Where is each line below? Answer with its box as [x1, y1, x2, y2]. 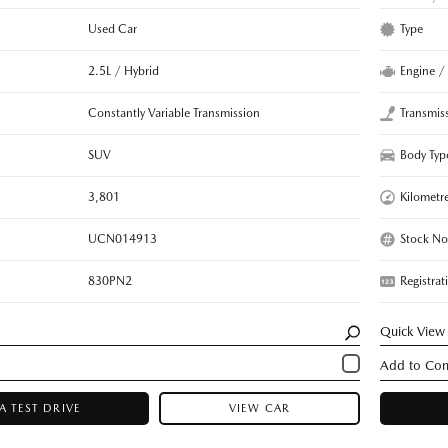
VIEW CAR [229, 401, 290, 415]
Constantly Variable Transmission [87, 105, 260, 120]
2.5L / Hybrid [87, 63, 159, 78]
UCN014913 [87, 231, 157, 246]
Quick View [380, 323, 446, 339]
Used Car [87, 21, 137, 36]
